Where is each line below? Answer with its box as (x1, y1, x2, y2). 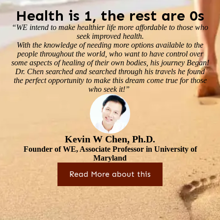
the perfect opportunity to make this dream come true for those (13, 76, 207, 84)
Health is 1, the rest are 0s (16, 6, 204, 25)
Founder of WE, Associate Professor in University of (23, 145, 197, 154)
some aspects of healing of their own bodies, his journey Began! (11, 58, 209, 67)
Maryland (93, 154, 127, 163)
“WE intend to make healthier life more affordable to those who (12, 23, 208, 31)
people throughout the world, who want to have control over (17, 49, 203, 58)
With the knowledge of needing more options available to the (17, 40, 203, 49)
